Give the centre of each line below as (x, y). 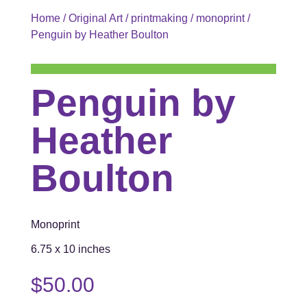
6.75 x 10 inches (70, 249)
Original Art (95, 18)
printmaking (159, 18)
